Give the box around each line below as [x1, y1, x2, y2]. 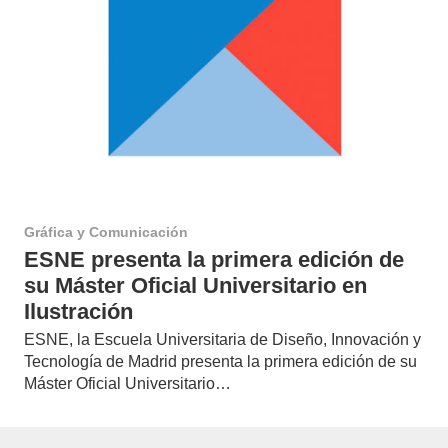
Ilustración [24, 298, 133, 324]
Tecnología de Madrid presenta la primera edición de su [24, 353, 417, 371]
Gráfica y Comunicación [24, 223, 188, 240]
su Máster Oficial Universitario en [24, 272, 367, 298]
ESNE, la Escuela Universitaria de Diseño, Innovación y [24, 331, 421, 349]
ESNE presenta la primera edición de [24, 246, 404, 272]
